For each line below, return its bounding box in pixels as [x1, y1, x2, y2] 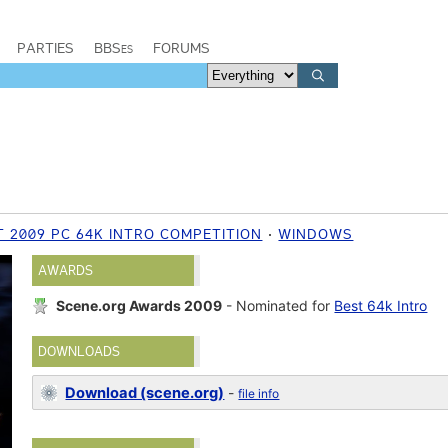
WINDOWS [278, 225, 354, 243]
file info [238, 386, 280, 402]
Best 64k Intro [334, 297, 428, 315]
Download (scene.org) [65, 384, 225, 403]
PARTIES [17, 39, 74, 57]
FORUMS [153, 39, 210, 57]
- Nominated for [222, 297, 335, 315]
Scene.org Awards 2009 [56, 297, 223, 315]
